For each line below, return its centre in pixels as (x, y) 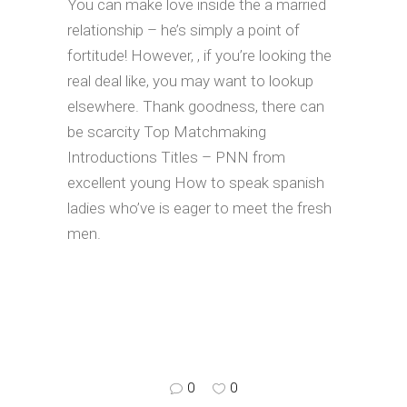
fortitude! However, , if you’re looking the (199, 55)
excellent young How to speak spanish (196, 183)
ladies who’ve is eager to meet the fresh (199, 208)
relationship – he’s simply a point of (184, 30)
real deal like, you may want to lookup (190, 81)
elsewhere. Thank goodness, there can (196, 106)
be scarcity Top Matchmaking (167, 132)
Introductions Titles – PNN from (176, 157)
